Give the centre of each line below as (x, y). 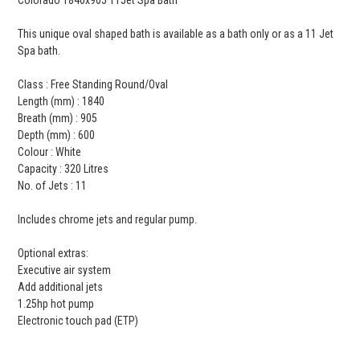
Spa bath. (39, 50)
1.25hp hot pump (56, 303)
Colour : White (50, 151)
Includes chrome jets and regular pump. (108, 219)
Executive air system (65, 270)
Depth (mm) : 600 (57, 135)
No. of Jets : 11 (53, 185)
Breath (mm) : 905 (58, 118)
